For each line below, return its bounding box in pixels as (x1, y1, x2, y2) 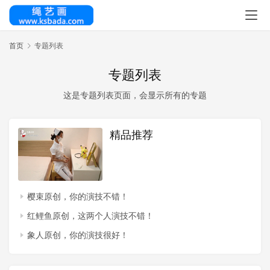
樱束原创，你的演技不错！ (27, 190, 128, 201)
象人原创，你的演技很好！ (27, 229, 128, 240)
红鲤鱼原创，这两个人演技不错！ (27, 210, 154, 221)
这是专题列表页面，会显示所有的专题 (63, 90, 207, 101)
